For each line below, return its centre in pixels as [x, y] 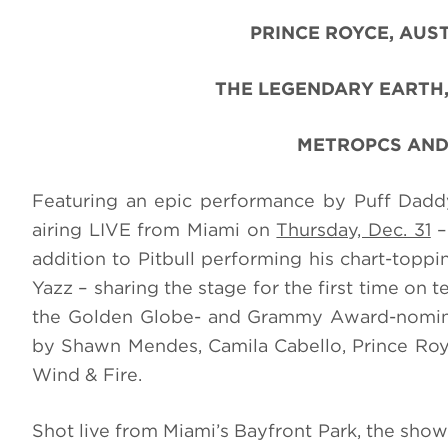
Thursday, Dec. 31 [353, 230]
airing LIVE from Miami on [154, 230]
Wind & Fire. [87, 375]
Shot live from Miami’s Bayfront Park [194, 431]
